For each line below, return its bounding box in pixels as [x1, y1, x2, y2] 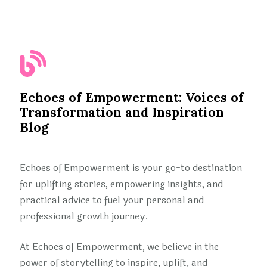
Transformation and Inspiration [20, 104, 225, 121]
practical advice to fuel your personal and [20, 193, 204, 208]
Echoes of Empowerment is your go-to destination [20, 160, 243, 176]
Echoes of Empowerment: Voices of [20, 89, 244, 106]
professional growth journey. [20, 209, 149, 224]
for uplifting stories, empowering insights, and [20, 176, 223, 192]
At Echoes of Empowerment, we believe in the [20, 239, 219, 254]
